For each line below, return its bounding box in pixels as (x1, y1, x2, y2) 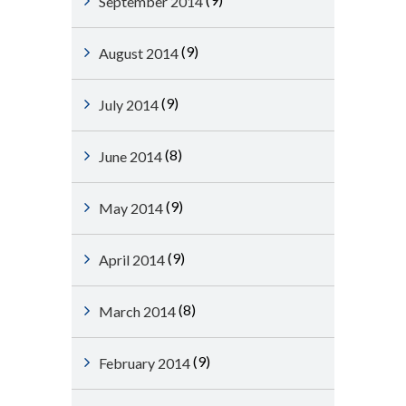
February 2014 (99, 354, 190, 372)
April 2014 (99, 251, 165, 268)
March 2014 (99, 303, 176, 320)
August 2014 (99, 44, 179, 62)
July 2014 (99, 96, 159, 113)
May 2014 (99, 199, 163, 217)
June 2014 (99, 148, 162, 165)
